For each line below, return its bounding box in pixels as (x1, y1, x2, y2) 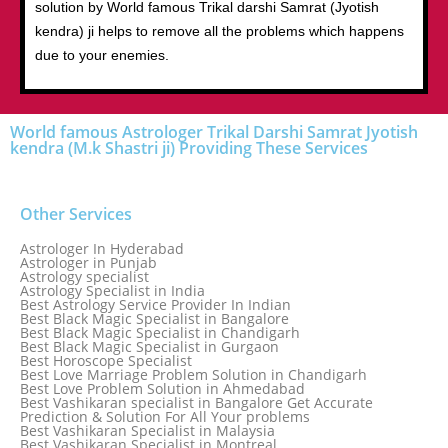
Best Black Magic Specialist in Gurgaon (20, 337, 279, 356)
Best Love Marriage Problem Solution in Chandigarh (20, 365, 367, 384)
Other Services (20, 203, 132, 225)
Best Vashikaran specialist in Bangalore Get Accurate (20, 393, 373, 412)
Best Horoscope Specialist (20, 351, 192, 370)
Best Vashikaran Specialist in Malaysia (20, 421, 275, 440)
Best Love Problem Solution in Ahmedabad (20, 379, 305, 398)
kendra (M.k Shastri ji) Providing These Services (10, 137, 368, 159)
